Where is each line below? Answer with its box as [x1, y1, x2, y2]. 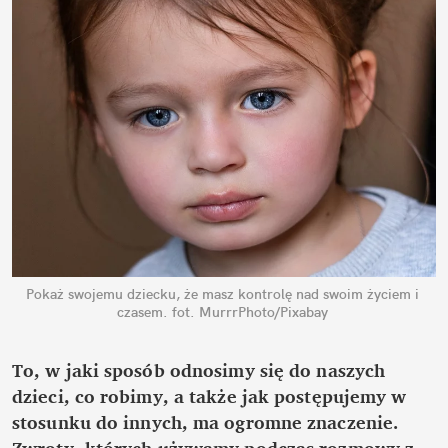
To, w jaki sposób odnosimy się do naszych [12, 354, 386, 385]
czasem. [116, 302, 168, 321]
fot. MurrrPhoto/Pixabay [171, 302, 328, 321]
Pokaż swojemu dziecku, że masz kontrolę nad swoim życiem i [25, 284, 419, 303]
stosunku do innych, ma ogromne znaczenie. [12, 406, 400, 437]
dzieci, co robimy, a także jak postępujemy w [12, 380, 407, 411]
